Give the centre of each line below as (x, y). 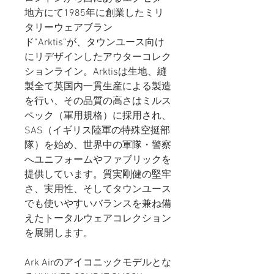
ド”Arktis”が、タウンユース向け (94, 43)
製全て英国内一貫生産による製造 (98, 87)
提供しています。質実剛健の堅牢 (98, 175)
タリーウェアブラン (68, 28)
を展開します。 (59, 233)
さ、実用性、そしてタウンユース (98, 189)
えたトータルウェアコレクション (98, 219)
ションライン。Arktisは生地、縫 (96, 72)
